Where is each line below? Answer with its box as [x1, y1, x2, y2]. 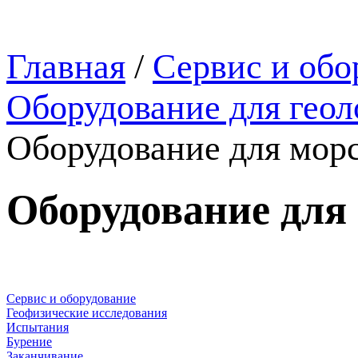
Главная [6, 47, 125, 86]
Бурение [6, 334, 52, 348]
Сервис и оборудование [6, 291, 136, 305]
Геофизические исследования [6, 305, 167, 320]
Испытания [6, 320, 69, 334]
